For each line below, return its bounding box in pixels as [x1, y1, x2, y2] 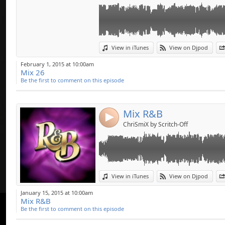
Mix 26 [21, 67, 45, 78]
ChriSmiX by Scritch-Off [123, 120, 188, 129]
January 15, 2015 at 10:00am [21, 189, 93, 197]
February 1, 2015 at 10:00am [21, 60, 94, 68]
